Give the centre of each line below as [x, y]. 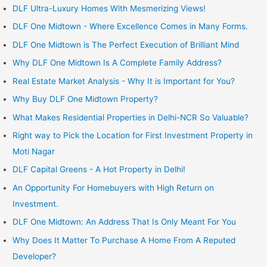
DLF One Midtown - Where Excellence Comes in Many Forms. [131, 27]
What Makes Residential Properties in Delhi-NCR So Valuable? [131, 117]
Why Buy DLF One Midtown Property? [86, 99]
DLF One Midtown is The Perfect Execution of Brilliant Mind [126, 44]
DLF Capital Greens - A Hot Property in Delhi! [99, 170]
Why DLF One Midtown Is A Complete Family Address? [117, 63]
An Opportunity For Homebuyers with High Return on [114, 187]
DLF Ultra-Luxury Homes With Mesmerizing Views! [109, 9]
